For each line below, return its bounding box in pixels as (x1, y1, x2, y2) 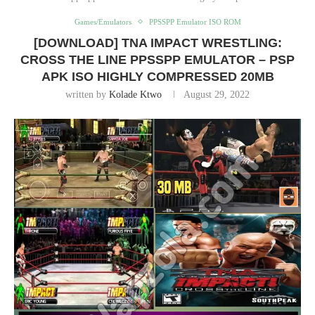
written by (65, 89, 109, 100)
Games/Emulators (74, 17, 131, 26)
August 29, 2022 (184, 89, 250, 100)
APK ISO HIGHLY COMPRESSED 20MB (41, 69, 274, 84)
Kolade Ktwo (109, 89, 162, 100)
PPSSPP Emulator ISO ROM (148, 17, 241, 26)
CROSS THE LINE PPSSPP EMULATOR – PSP (20, 52, 295, 67)
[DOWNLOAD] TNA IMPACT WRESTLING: (33, 35, 282, 50)
